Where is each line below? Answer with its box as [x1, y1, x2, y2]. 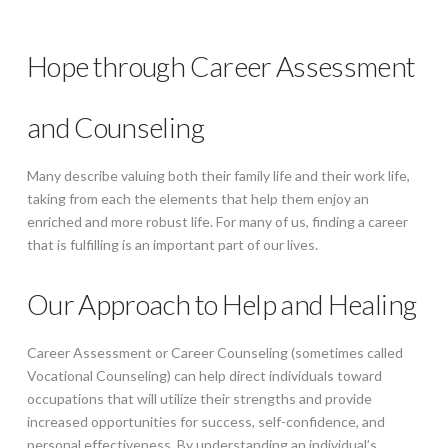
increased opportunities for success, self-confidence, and [26, 412, 385, 430]
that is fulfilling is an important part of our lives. [26, 235, 318, 253]
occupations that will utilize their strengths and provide [26, 389, 372, 407]
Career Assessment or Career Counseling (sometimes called [26, 343, 403, 361]
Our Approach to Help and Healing [26, 286, 417, 321]
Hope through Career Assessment [26, 49, 416, 83]
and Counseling [26, 110, 204, 144]
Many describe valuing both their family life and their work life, [26, 166, 410, 184]
